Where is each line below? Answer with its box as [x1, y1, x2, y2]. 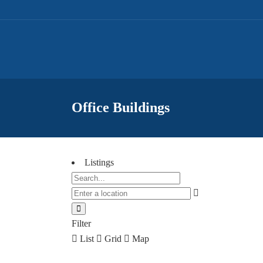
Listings [85, 157, 114, 167]
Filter [72, 218, 91, 228]
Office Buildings [72, 100, 170, 115]
